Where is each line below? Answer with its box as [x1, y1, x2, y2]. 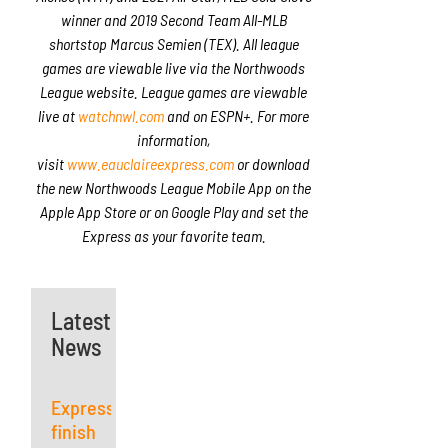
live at [38, 105, 79, 125]
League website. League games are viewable [40, 81, 308, 101]
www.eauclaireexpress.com [67, 153, 235, 173]
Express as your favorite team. [81, 225, 266, 245]
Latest [51, 305, 112, 335]
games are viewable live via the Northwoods [42, 57, 306, 77]
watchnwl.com [78, 105, 165, 125]
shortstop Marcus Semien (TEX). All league [48, 33, 299, 53]
